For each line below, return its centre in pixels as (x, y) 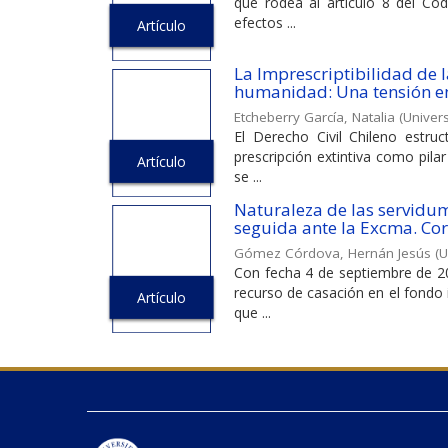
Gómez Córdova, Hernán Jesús (332, 252)
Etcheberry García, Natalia (314, 117)
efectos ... (265, 23)
